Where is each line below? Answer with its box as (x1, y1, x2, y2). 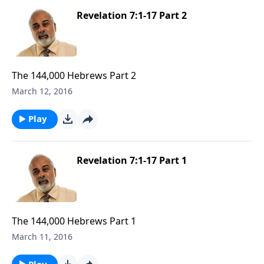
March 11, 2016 (12, 230, 72, 242)
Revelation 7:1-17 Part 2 (77, 8, 187, 22)
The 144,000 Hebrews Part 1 (12, 214, 136, 227)
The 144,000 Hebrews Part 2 (12, 69, 136, 82)
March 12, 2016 (12, 85, 72, 97)
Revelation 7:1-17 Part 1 (77, 154, 187, 167)
